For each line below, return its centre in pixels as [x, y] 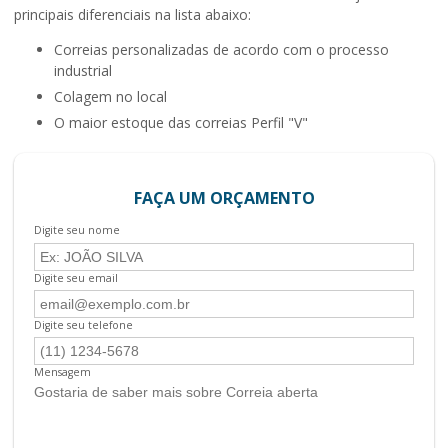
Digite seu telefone [83, 324]
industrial [83, 71]
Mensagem [62, 372]
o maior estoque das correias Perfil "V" [186, 123]
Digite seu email [76, 277]
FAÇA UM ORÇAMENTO [224, 198]
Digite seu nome [77, 230]
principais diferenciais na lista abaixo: [132, 15]
